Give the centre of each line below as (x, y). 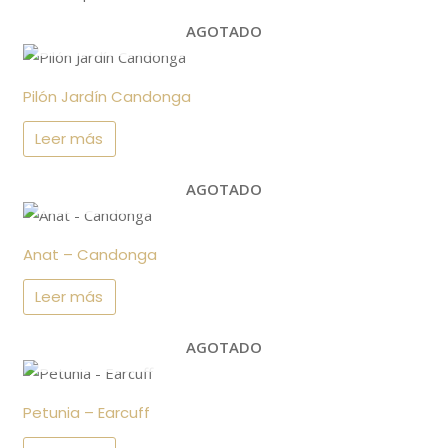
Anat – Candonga (90, 254)
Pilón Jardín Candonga (107, 96)
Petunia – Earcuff (87, 412)
